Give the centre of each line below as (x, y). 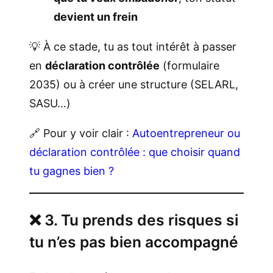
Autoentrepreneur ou (186, 133)
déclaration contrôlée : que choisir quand (135, 152)
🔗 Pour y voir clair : (81, 133)
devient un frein (96, 17)
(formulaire (190, 66)
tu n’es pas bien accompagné (134, 242)
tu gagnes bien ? (72, 171)
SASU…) (50, 104)
